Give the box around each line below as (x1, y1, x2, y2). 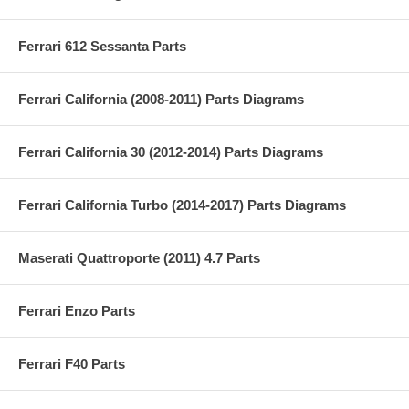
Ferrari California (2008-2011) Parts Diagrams (18, 90, 304, 107)
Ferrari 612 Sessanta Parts (18, 37, 186, 54)
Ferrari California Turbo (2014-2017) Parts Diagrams (18, 196, 346, 213)
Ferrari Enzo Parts (18, 302, 135, 319)
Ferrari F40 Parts (18, 355, 125, 372)
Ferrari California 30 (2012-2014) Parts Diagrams (18, 143, 323, 160)
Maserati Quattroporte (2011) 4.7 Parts (18, 249, 260, 266)
